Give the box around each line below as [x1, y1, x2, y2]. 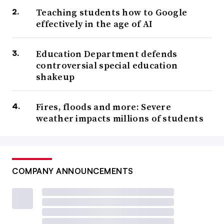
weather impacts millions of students [36, 112, 203, 125]
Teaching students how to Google [36, 6, 187, 19]
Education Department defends [36, 47, 177, 60]
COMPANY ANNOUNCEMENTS [12, 166, 133, 176]
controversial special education [36, 59, 178, 72]
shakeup [36, 70, 75, 83]
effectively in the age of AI [36, 17, 153, 30]
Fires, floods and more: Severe [36, 100, 171, 113]
